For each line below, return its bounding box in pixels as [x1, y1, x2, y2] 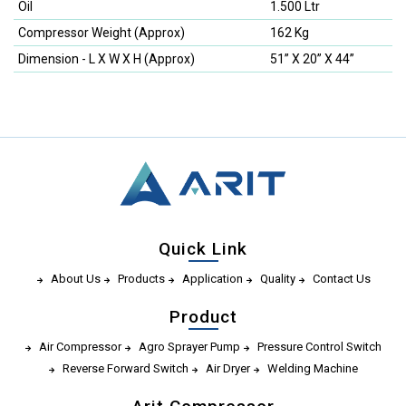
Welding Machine [267, 362, 358, 376]
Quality [259, 272, 295, 286]
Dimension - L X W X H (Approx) [18, 52, 195, 67]
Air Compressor [39, 340, 121, 354]
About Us [50, 272, 101, 286]
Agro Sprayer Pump [139, 340, 240, 354]
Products [117, 272, 165, 286]
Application [181, 272, 243, 286]
